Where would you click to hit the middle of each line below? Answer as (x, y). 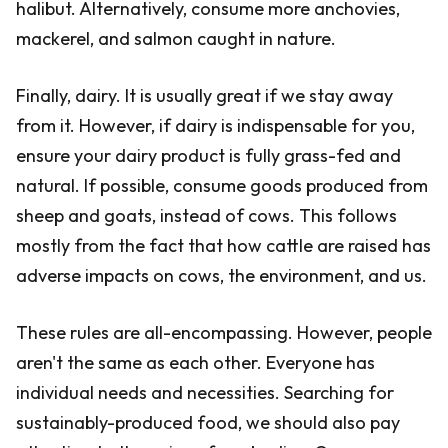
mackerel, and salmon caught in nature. (176, 38)
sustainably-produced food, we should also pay (208, 422)
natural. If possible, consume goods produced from (222, 185)
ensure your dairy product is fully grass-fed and (208, 155)
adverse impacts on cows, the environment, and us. (221, 275)
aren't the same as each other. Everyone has (195, 362)
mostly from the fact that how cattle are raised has (223, 245)
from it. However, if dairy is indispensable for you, (215, 125)
